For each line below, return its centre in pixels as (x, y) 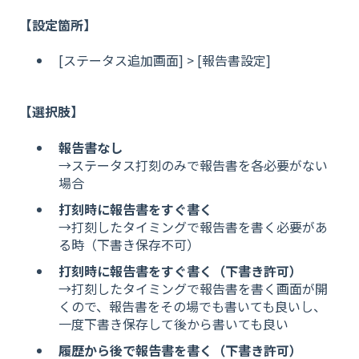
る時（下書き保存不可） (129, 244)
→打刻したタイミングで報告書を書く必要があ (193, 226)
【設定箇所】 (58, 24)
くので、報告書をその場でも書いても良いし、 (192, 307)
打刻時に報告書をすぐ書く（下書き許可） (180, 271)
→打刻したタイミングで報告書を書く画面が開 (193, 289)
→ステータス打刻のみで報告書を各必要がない (193, 165)
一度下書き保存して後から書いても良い (173, 324)
